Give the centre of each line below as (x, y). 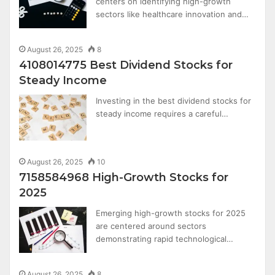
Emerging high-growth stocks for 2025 (171, 213)
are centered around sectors (151, 226)
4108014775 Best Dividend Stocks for (126, 65)
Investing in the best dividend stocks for (174, 101)
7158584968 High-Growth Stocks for (124, 177)
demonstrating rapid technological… (165, 239)
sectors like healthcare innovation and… (172, 14)
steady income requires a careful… (162, 114)
